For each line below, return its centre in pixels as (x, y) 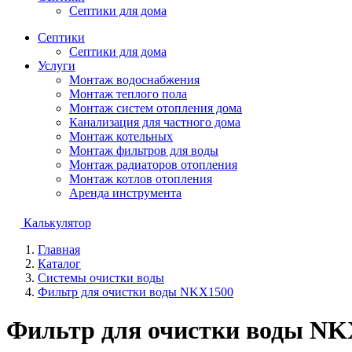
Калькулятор (57, 223)
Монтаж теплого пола (128, 94)
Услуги (57, 66)
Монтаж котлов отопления (141, 179)
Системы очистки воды (101, 278)
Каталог (59, 264)
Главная (59, 249)
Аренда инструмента (125, 193)
